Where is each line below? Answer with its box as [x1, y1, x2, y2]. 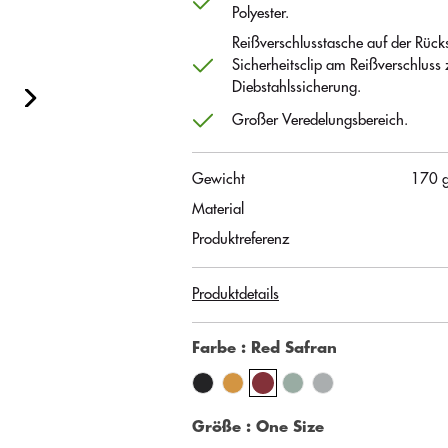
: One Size [246, 419, 324, 435]
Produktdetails [192, 286, 279, 302]
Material [192, 201, 244, 217]
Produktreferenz [192, 231, 289, 247]
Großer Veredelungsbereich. [232, 113, 408, 129]
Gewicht [192, 171, 245, 187]
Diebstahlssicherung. [232, 79, 361, 95]
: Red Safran [241, 340, 337, 356]
